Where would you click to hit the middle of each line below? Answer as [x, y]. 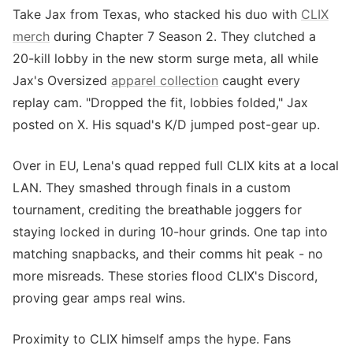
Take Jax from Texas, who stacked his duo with [157, 14]
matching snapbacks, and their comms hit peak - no [168, 254]
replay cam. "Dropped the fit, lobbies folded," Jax [160, 102]
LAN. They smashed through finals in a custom [152, 188]
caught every [259, 80]
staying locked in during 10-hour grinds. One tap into [170, 232]
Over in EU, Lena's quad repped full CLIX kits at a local [176, 165]
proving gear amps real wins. [99, 298]
